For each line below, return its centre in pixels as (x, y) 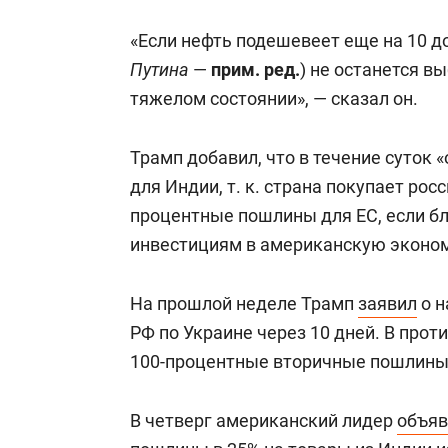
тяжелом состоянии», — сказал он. (274, 98)
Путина (159, 69)
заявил (387, 303)
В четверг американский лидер (263, 420)
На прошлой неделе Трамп (244, 303)
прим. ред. (255, 69)
